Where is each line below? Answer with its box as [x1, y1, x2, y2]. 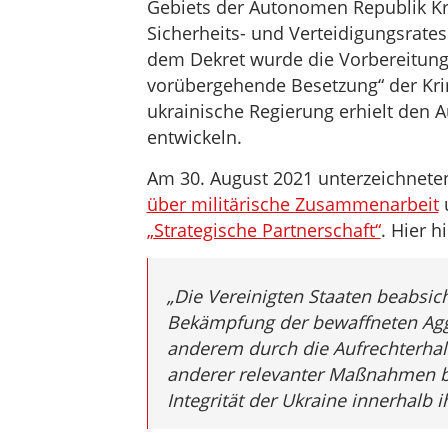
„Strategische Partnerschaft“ [146, 218, 381, 242]
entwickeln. [146, 125, 242, 149]
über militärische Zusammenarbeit [146, 192, 439, 216]
